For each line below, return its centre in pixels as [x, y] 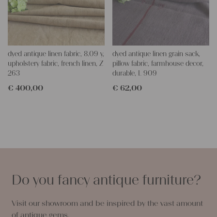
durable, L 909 [134, 74]
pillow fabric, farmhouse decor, [158, 64]
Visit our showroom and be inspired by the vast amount [107, 203]
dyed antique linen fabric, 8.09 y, [56, 54]
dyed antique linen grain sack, [156, 54]
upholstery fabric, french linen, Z [55, 64]
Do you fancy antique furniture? [106, 180]
